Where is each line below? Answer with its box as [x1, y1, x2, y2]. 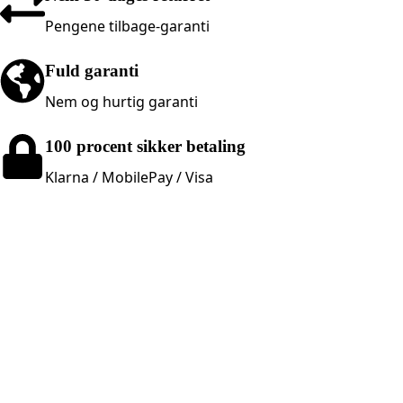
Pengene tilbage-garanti [45, 15, 210, 36]
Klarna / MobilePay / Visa [45, 166, 213, 187]
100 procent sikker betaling [45, 136, 246, 156]
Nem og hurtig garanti [45, 91, 198, 112]
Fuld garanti [45, 60, 139, 80]
